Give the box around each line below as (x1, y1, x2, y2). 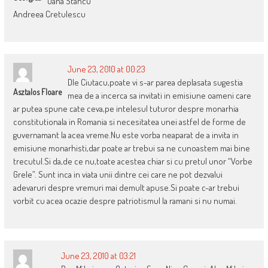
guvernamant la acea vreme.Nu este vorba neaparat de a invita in (13, 129, 239, 141)
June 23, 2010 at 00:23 (67, 63, 145, 75)
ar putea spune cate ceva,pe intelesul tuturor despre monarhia (13, 102, 239, 114)
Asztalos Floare (13, 86, 62, 97)
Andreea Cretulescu (13, 8, 86, 20)
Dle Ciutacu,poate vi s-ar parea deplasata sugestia (67, 76, 243, 88)
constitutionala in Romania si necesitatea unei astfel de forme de (13, 115, 246, 127)
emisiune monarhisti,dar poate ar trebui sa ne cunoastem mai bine (13, 142, 250, 154)
